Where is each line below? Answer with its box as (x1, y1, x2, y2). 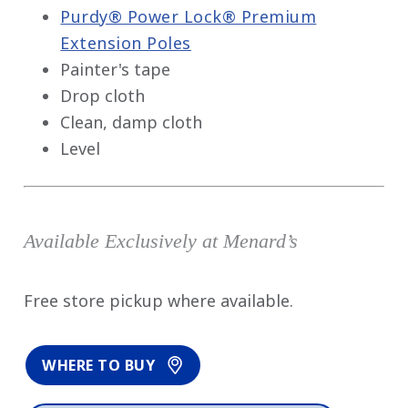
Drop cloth (60, 85, 146, 107)
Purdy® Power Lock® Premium (60, 5, 317, 28)
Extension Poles (60, 32, 191, 55)
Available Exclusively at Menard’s (24, 229, 299, 253)
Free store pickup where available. (24, 289, 294, 311)
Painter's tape (60, 58, 171, 81)
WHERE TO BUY (42, 354, 156, 375)
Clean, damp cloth (60, 111, 203, 134)
